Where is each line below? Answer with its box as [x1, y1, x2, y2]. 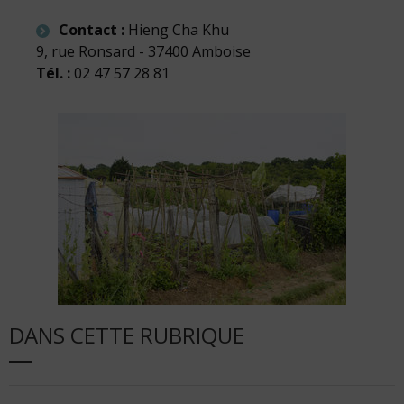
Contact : [59, 20, 128, 40]
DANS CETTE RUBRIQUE [9, 320, 244, 350]
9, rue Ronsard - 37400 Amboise [36, 41, 251, 61]
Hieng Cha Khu [128, 20, 229, 40]
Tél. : [36, 63, 74, 83]
